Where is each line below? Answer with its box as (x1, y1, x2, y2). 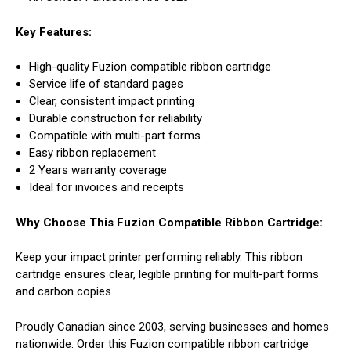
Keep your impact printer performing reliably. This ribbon (16, 250, 302, 265)
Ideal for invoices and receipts (29, 180, 185, 195)
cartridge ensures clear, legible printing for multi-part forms (16, 267, 319, 282)
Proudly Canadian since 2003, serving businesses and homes (16, 319, 329, 334)
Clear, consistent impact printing (29, 94, 195, 109)
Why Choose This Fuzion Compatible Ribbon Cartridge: (16, 215, 323, 230)
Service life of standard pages (29, 77, 184, 92)
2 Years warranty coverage (29, 163, 168, 178)
